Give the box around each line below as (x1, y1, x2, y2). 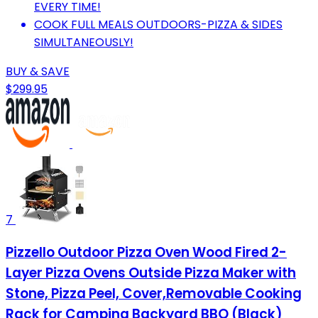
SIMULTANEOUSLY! (34, 33, 133, 50)
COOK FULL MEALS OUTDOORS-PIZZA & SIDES (34, 16, 283, 33)
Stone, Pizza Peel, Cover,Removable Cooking (6, 283, 302, 303)
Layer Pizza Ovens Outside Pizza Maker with (6, 263, 296, 283)
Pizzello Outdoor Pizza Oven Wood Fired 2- (6, 242, 287, 262)
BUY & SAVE (6, 62, 70, 79)
